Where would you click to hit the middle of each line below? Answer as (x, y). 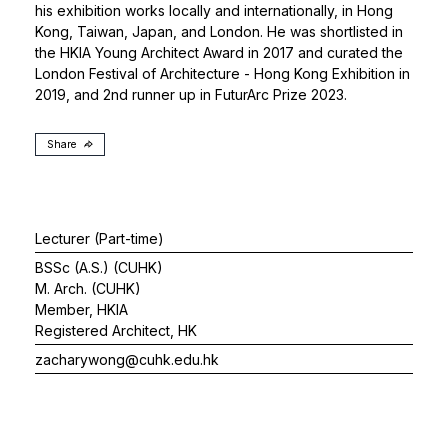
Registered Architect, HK (116, 330)
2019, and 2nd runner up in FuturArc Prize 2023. (191, 94)
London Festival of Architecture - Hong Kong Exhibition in (222, 73)
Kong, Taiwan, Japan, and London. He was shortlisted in (219, 31)
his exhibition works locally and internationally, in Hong (214, 10)
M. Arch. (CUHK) (88, 288)
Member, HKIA (81, 309)
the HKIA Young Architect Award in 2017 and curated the (219, 52)
